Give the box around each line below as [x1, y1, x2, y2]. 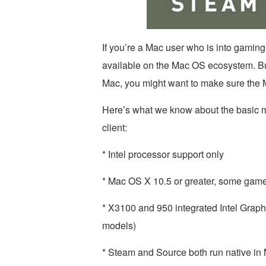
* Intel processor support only [102, 147, 224, 161]
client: [102, 121, 127, 134]
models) [102, 218, 136, 232]
